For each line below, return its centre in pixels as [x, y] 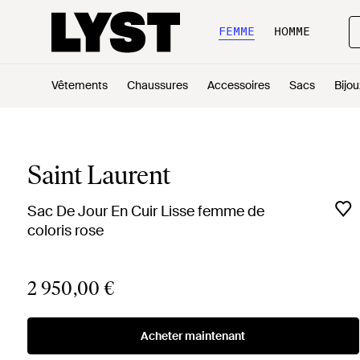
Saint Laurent [98, 175]
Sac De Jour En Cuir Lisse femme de [145, 211]
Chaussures [157, 85]
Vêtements [80, 85]
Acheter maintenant [193, 336]
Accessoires [239, 85]
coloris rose [65, 231]
